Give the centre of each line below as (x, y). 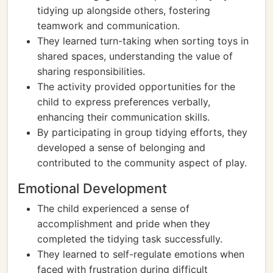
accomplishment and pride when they (124, 224)
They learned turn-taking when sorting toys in (143, 41)
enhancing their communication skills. (123, 117)
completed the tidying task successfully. (130, 239)
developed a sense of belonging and (121, 147)
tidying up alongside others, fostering (124, 10)
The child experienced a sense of (113, 208)
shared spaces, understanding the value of (135, 56)
